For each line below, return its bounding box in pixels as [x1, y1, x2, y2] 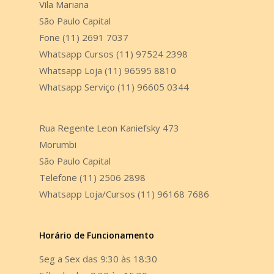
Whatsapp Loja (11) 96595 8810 [39, 64, 176, 77]
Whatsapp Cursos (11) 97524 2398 [39, 48, 188, 61]
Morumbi [39, 138, 76, 151]
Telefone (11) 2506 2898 [39, 171, 146, 184]
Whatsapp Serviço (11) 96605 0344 [39, 81, 189, 94]
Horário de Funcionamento [39, 229, 154, 242]
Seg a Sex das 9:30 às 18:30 [39, 253, 157, 265]
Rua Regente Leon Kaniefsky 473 [39, 122, 179, 135]
